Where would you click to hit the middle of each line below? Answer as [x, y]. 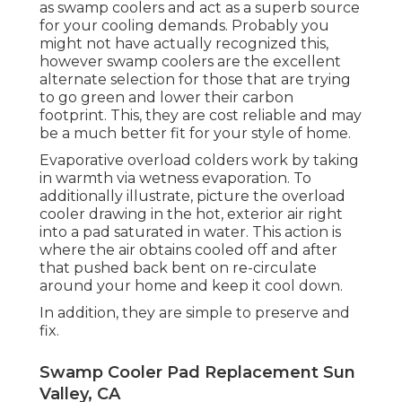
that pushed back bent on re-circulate [178, 268]
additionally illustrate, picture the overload [192, 197]
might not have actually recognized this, [184, 44]
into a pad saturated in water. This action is [190, 232]
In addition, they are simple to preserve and [195, 313]
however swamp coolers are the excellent [190, 62]
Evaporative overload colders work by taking [199, 161]
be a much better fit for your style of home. [195, 134]
